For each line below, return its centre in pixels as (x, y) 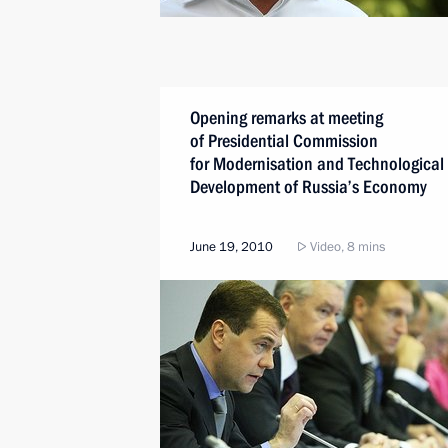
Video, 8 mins (346, 247)
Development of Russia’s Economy (308, 186)
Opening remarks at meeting (286, 117)
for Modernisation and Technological (317, 163)
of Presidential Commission (284, 140)
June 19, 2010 (231, 247)
